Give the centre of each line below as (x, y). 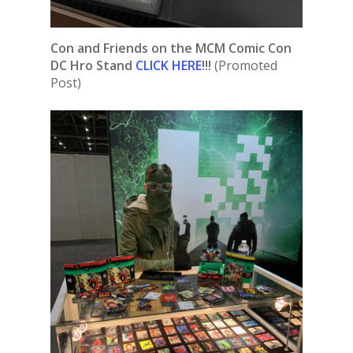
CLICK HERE (169, 66)
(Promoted (244, 66)
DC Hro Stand (93, 66)
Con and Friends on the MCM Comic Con (171, 48)
